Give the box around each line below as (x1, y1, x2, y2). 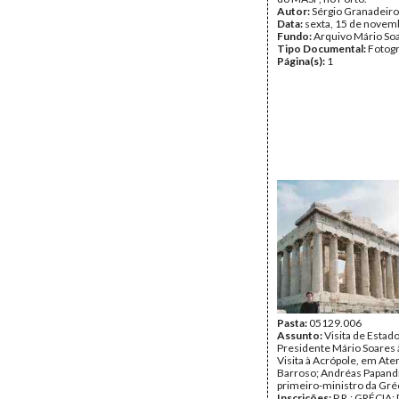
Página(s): (277, 54, 327, 68)
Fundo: (277, 29, 313, 43)
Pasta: (277, 316, 309, 330)
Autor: (277, 4, 312, 18)
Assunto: (277, 329, 324, 342)
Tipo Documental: (277, 42, 368, 55)
